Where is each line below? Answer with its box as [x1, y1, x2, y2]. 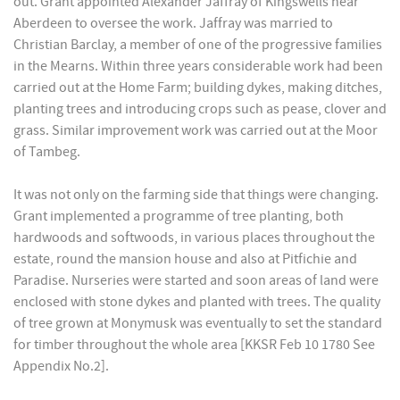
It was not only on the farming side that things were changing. [13, 187, 379, 204]
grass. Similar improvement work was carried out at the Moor [13, 122, 378, 139]
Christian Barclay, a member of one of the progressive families [13, 37, 382, 54]
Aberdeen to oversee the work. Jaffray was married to [13, 15, 333, 32]
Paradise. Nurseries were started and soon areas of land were [13, 272, 379, 289]
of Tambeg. [13, 144, 80, 161]
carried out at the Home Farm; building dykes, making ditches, [13, 79, 382, 96]
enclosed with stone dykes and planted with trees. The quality [13, 294, 380, 311]
